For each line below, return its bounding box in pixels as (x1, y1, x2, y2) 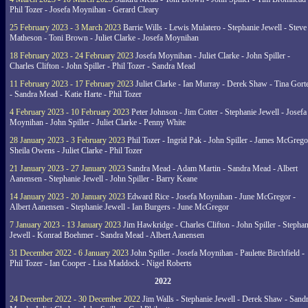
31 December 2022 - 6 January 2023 (10, 248, 129, 258)
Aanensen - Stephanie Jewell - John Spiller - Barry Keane (10, 174, 197, 184)
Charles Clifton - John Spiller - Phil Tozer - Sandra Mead (10, 61, 195, 71)
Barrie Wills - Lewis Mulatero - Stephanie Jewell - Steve (121, 23, 307, 32)
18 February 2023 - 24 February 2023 (10, 51, 133, 60)
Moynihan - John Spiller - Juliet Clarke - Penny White (10, 118, 186, 127)
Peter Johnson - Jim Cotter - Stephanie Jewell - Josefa (129, 107, 307, 117)
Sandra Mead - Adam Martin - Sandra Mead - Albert (125, 164, 298, 173)
